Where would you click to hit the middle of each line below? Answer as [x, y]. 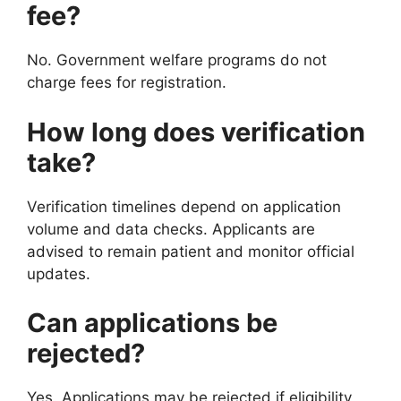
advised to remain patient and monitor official [191, 251]
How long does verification [196, 132]
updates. [59, 273]
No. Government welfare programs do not [177, 60]
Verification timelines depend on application [184, 206]
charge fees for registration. [127, 83]
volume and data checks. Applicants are [171, 229]
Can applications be [152, 323]
